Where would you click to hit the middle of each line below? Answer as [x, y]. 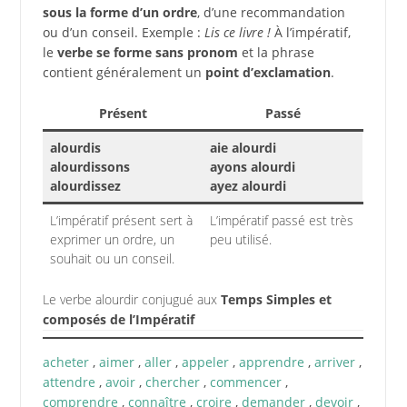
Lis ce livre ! [237, 32]
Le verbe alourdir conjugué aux [131, 299]
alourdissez [85, 185]
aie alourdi [243, 147]
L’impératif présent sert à [121, 220]
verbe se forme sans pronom [147, 52]
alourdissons [89, 166]
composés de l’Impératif [118, 319]
